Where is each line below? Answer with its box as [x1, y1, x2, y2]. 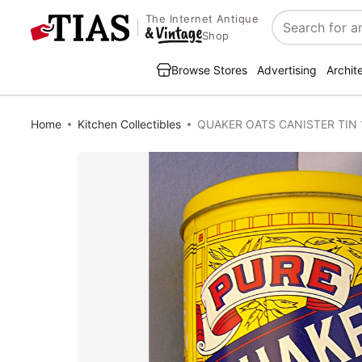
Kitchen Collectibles [78, 117, 181, 131]
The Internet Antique [145, 12, 259, 26]
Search [272, 27, 315, 44]
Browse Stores [171, 63, 247, 77]
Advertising [257, 63, 317, 77]
